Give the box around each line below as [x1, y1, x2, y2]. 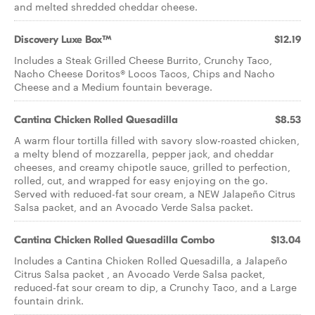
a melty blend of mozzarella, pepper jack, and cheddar [14, 146, 274, 160]
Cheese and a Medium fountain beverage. [14, 79, 212, 94]
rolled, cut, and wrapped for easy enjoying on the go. [14, 173, 268, 187]
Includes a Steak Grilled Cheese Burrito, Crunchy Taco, [14, 53, 272, 67]
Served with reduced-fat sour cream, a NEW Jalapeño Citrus [14, 186, 295, 200]
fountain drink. [14, 293, 84, 307]
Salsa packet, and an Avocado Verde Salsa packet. [14, 200, 253, 214]
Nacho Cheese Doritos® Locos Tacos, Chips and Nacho [14, 66, 275, 80]
